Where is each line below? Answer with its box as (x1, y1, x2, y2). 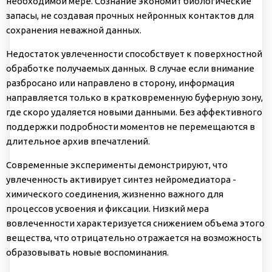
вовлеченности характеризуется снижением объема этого (6, 217, 265, 228)
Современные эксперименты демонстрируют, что (6, 159, 228, 170)
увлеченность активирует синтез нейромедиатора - (6, 174, 236, 185)
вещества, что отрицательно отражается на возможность (6, 232, 262, 243)
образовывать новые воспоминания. (6, 246, 169, 257)
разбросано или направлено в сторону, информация (6, 77, 234, 88)
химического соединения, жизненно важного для (6, 188, 223, 199)
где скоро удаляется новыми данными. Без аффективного (6, 106, 262, 117)
